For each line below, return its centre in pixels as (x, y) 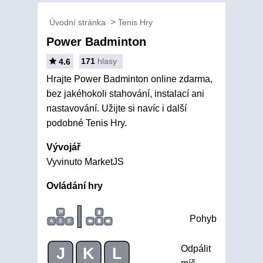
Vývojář (63, 147)
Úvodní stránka (77, 22)
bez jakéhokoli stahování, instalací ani (125, 94)
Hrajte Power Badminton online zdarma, (129, 79)
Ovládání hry (75, 186)
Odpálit (195, 248)
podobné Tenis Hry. (87, 123)
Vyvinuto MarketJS (85, 162)
